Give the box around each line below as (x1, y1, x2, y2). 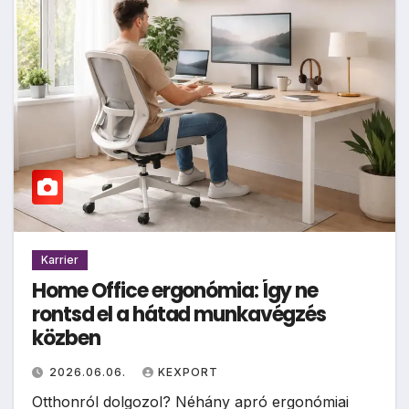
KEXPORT (158, 364, 218, 379)
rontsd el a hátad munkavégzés (32, 299, 327, 329)
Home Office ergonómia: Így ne (32, 276, 319, 305)
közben (32, 323, 100, 352)
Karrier (41, 252, 79, 267)
